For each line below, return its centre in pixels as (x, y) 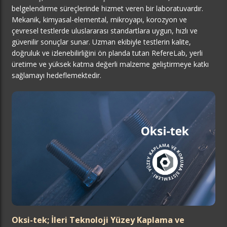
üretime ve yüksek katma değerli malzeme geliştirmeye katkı (110, 64)
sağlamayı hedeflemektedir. (56, 75)
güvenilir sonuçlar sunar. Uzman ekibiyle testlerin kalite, (101, 42)
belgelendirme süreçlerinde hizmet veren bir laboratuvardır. (107, 9)
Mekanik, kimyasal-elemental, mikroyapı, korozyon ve (99, 20)
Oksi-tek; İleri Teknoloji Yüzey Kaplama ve (98, 220)
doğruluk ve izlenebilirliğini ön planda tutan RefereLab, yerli (107, 53)
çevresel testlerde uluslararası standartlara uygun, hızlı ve (105, 31)
